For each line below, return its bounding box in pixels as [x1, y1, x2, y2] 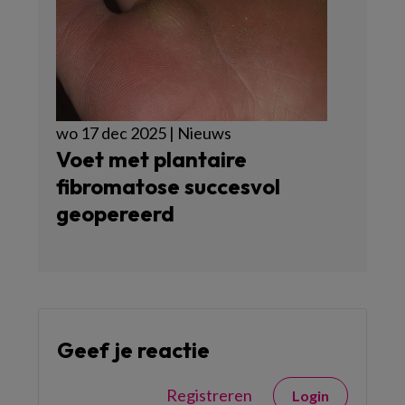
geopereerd [56, 200, 174, 228]
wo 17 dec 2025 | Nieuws [56, 123, 231, 144]
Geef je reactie [57, 336, 210, 364]
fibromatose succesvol [56, 173, 280, 201]
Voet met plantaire [56, 146, 247, 174]
